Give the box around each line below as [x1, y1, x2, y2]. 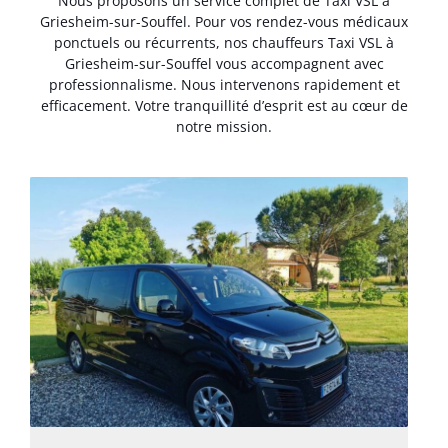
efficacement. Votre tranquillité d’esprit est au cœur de [40, 96, 408, 116]
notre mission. [176, 117, 272, 137]
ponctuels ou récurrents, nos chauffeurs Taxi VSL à [54, 33, 394, 53]
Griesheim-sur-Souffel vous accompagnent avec [64, 54, 384, 74]
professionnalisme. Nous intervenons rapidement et [48, 75, 400, 95]
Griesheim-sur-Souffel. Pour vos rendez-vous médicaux [40, 12, 408, 32]
